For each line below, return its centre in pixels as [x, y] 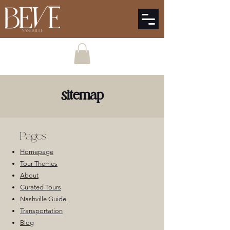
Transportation [41, 210]
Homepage [37, 151]
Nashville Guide [43, 199]
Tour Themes [39, 163]
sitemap [82, 96]
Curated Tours [41, 187]
